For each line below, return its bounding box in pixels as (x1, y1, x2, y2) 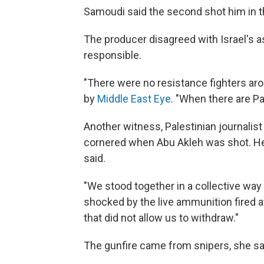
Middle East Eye (97, 93, 171, 105)
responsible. (84, 49, 141, 61)
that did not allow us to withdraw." (84, 212, 239, 224)
